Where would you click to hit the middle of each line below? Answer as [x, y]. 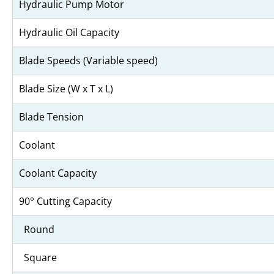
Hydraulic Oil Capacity [69, 33]
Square [38, 258]
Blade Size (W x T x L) [66, 89]
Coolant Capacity [58, 173]
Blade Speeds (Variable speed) [88, 61]
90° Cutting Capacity [65, 202]
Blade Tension [51, 117]
